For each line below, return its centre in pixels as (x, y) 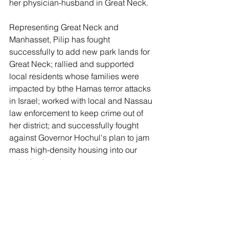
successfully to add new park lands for (81, 52)
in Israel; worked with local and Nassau (82, 101)
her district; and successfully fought (75, 125)
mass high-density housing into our (74, 150)
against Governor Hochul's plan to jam (80, 138)
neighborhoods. (38, 162)
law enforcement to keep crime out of (77, 113)
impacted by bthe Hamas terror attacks (81, 89)
